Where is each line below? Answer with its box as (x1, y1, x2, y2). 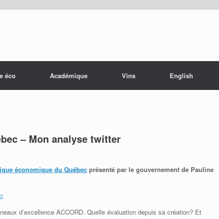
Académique (50, 70, 88, 80)
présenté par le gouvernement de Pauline (87, 164, 214, 174)
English (170, 70, 193, 80)
